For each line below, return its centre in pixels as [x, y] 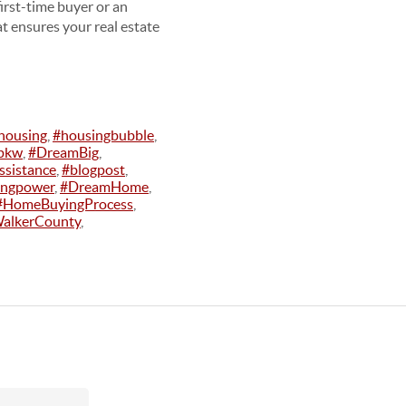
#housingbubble [103, 135]
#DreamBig [63, 153]
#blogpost [93, 170]
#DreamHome [104, 187]
